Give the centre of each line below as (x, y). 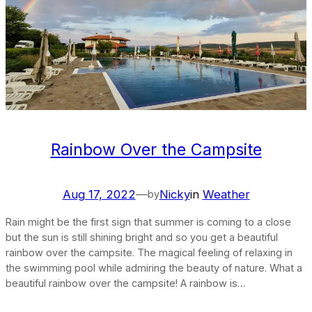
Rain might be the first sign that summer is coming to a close (148, 222)
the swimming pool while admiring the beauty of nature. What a (154, 268)
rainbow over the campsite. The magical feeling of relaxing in (149, 253)
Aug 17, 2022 (99, 194)
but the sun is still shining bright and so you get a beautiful (142, 237)
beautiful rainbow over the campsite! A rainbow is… (126, 283)
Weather (226, 194)
